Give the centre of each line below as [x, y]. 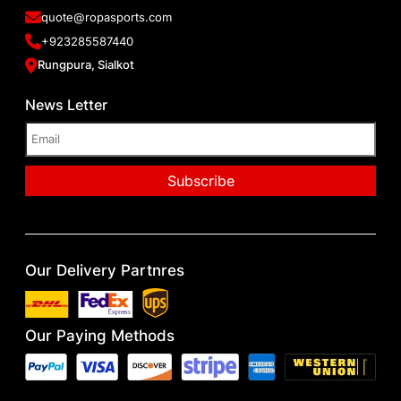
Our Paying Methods [100, 336]
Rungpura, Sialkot [86, 65]
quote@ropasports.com [107, 17]
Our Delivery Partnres [105, 270]
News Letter [67, 104]
